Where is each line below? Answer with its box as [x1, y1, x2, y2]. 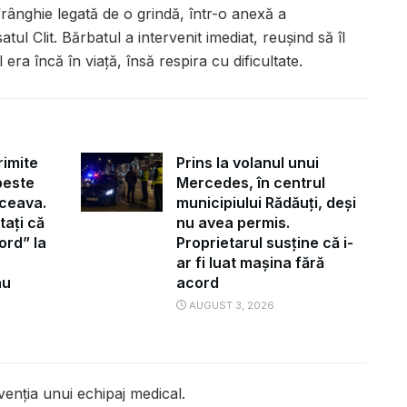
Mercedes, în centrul [176, 174, 325, 193]
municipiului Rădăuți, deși [176, 194, 356, 213]
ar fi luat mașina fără [176, 253, 324, 273]
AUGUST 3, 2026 [186, 299, 274, 313]
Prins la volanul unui [176, 154, 319, 173]
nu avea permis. [176, 213, 290, 233]
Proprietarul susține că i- [176, 233, 353, 253]
